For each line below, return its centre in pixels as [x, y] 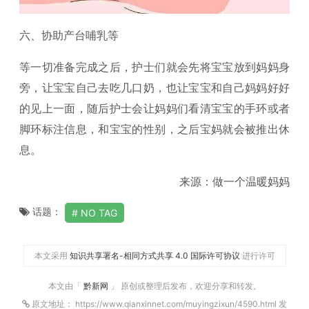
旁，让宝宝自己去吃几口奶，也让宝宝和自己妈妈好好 [154, 88]
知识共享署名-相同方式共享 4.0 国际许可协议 [154, 256]
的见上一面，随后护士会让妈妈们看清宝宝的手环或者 [154, 109]
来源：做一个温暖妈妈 [235, 182]
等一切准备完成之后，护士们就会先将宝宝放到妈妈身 [154, 67]
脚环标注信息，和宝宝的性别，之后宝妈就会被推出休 [154, 129]
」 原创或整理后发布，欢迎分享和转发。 [186, 286]
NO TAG [99, 213]
